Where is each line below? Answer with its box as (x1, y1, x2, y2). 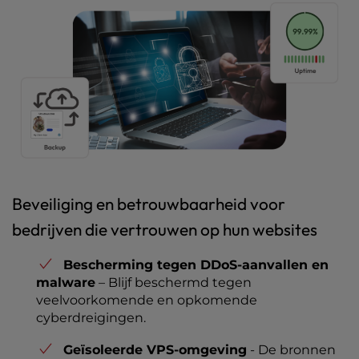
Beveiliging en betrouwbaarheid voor (12, 192, 285, 214)
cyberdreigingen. (36, 309, 146, 325)
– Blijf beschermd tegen (95, 274, 252, 290)
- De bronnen (247, 341, 336, 357)
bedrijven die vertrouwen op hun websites (12, 218, 317, 240)
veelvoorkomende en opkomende (36, 292, 257, 308)
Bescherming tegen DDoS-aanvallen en (63, 256, 329, 272)
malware (36, 274, 95, 290)
